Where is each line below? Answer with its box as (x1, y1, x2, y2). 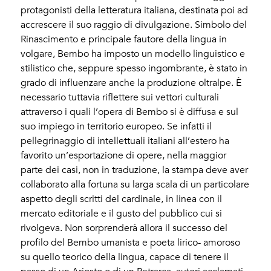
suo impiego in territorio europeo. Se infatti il (21, 120, 212, 133)
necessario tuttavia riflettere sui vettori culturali (21, 91, 220, 104)
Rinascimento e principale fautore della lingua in (21, 33, 227, 46)
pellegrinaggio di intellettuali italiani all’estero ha (21, 135, 230, 148)
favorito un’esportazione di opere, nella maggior (21, 149, 227, 162)
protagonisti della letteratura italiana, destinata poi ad (21, 4, 249, 17)
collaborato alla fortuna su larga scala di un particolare (21, 178, 250, 191)
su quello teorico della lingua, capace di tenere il (21, 251, 229, 264)
